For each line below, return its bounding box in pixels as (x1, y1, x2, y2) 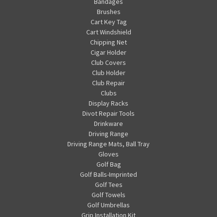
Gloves (98, 149, 119, 158)
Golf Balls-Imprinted (80, 170, 137, 179)
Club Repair (92, 78, 125, 87)
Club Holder (92, 68, 125, 77)
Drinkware (94, 119, 123, 128)
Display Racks (89, 98, 128, 108)
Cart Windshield (86, 27, 131, 36)
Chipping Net (90, 37, 127, 46)
